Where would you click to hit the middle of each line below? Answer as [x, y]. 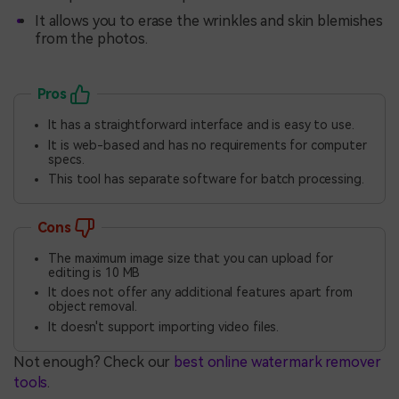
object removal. [93, 307]
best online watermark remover [277, 362]
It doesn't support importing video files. [164, 326]
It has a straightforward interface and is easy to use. [201, 125]
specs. [66, 159]
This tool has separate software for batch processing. [206, 179]
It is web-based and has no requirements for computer [208, 145]
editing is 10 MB [94, 273]
